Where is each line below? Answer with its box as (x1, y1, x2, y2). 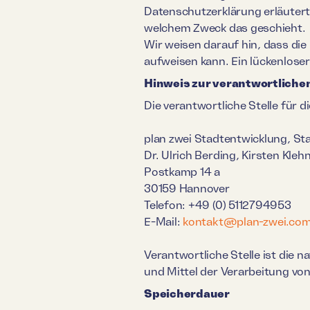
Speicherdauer (144, 286, 230, 300)
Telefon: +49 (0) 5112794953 (144, 198, 291, 211)
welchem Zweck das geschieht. (144, 21, 306, 34)
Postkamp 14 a (144, 165, 221, 178)
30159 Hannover (144, 181, 230, 194)
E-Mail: (144, 215, 183, 228)
